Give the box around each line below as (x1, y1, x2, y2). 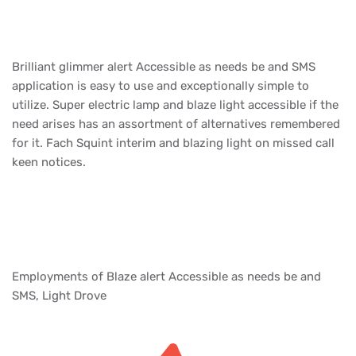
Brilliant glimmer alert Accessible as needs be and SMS (12, 59, 315, 74)
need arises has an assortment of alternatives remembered (12, 116, 340, 131)
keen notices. (12, 154, 89, 169)
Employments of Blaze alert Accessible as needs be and (12, 269, 321, 284)
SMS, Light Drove (12, 288, 110, 303)
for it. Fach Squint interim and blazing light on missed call (12, 135, 335, 150)
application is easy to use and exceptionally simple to (12, 78, 309, 93)
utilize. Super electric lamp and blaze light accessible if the (12, 97, 339, 112)
